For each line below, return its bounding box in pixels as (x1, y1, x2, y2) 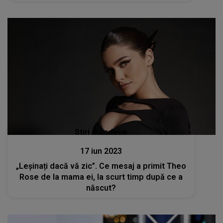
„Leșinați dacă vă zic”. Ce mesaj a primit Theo (16, 161, 187, 171)
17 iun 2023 (80, 146, 122, 156)
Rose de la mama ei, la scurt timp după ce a (19, 172, 183, 182)
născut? (86, 183, 116, 193)
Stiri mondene (75, 127, 128, 137)
